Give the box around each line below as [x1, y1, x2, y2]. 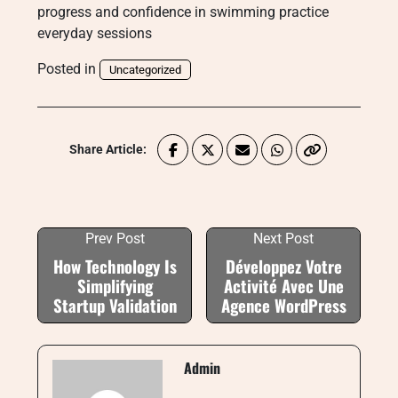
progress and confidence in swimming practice [37, 4, 329, 20]
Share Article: [69, 142, 147, 156]
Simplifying [76, 274, 153, 298]
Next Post [253, 230, 314, 247]
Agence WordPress [220, 293, 346, 317]
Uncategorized [109, 63, 181, 76]
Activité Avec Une [223, 274, 344, 298]
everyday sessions [37, 25, 152, 42]
